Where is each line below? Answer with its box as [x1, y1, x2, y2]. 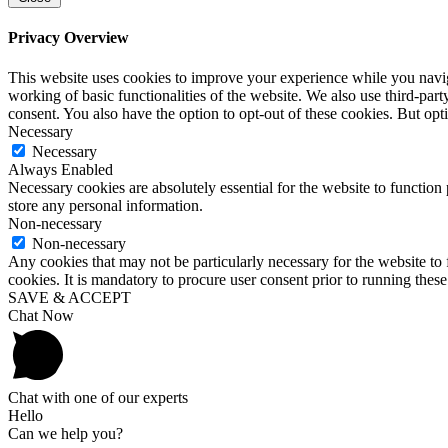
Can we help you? [8, 424, 123, 442]
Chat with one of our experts [8, 388, 188, 406]
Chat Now [8, 306, 74, 324]
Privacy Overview [8, 29, 129, 47]
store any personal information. [8, 196, 203, 214]
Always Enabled [8, 160, 113, 178]
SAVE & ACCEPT [8, 288, 131, 306]
